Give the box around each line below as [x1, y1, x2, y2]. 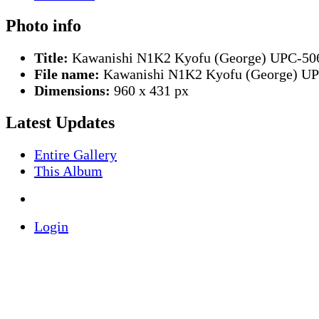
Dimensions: [34, 83, 110, 99]
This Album [34, 163, 103, 179]
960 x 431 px [110, 83, 189, 99]
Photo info [6, 16, 81, 36]
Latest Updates [6, 113, 115, 132]
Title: [34, 50, 68, 66]
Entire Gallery [34, 147, 117, 163]
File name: [34, 66, 100, 83]
